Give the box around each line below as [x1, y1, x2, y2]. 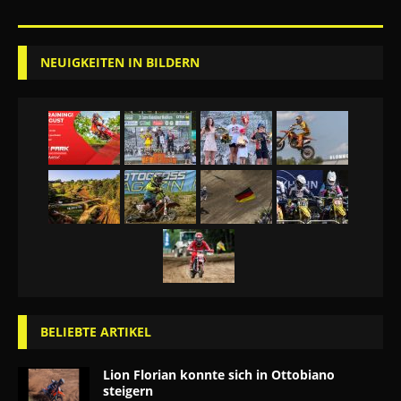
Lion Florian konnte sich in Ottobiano [103, 365, 335, 383]
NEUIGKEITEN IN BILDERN [40, 53, 200, 71]
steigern [103, 381, 153, 399]
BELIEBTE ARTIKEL [40, 322, 151, 340]
